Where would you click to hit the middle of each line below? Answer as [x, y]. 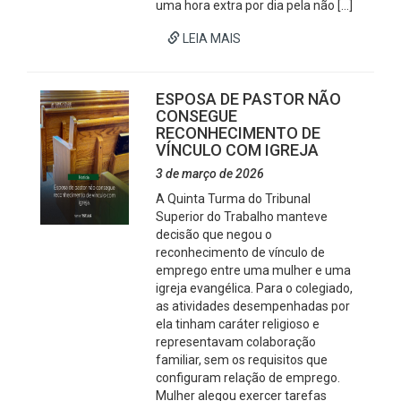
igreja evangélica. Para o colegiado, [255, 288]
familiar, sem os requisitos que [242, 360]
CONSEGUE [197, 116]
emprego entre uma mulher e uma [254, 270]
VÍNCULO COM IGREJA [238, 150]
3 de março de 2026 [210, 174]
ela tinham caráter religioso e [238, 324]
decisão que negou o [214, 235]
